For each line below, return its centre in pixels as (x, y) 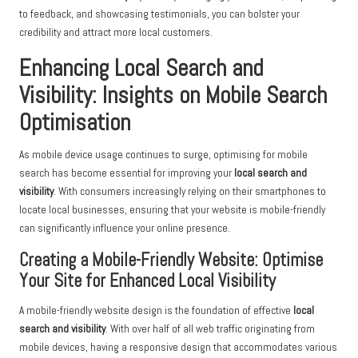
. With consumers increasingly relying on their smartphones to (190, 192)
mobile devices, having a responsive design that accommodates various (178, 348)
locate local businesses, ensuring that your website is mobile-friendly (172, 210)
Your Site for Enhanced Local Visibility (147, 281)
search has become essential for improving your (127, 173)
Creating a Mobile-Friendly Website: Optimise (171, 261)
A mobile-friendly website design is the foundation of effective (156, 311)
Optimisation (75, 123)
